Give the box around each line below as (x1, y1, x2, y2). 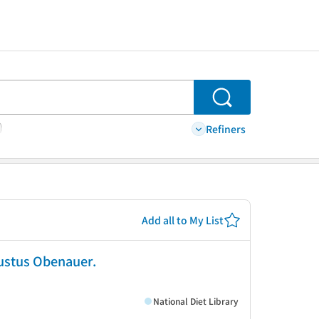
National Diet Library (153, 294, 239, 307)
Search (221, 96, 260, 113)
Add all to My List (142, 212, 224, 227)
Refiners (206, 121, 246, 136)
